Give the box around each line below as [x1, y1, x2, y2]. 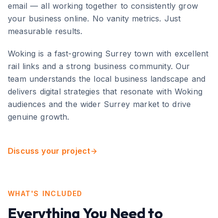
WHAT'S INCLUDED [8, 189, 83, 198]
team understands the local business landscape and [8, 74, 206, 84]
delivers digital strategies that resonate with [8, 87, 175, 96]
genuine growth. [8, 112, 70, 122]
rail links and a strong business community [8, 61, 171, 71]
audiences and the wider [8, 99, 104, 109]
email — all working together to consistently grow [8, 1, 199, 11]
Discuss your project [8, 146, 91, 156]
